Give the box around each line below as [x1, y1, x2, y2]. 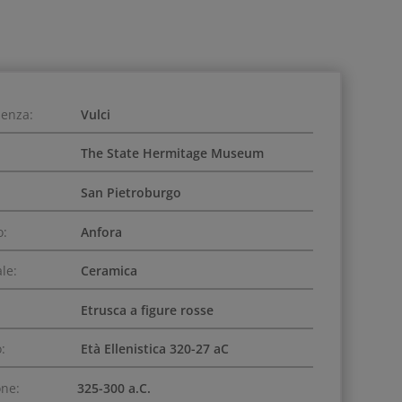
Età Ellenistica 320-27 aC [76, 340, 229, 358]
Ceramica [76, 262, 137, 280]
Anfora [76, 223, 122, 240]
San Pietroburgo [76, 183, 181, 201]
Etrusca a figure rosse [76, 301, 214, 319]
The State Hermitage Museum [76, 144, 264, 162]
